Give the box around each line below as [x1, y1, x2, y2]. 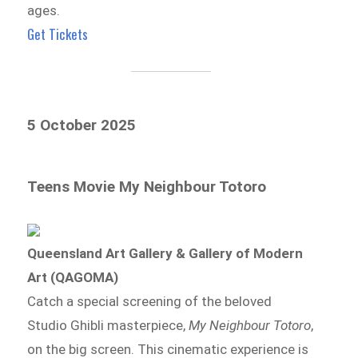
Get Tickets [27, 23, 89, 44]
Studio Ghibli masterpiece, [27, 316, 189, 333]
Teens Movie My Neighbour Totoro [27, 177, 267, 196]
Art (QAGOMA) [27, 268, 119, 285]
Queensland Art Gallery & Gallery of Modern [27, 245, 304, 261]
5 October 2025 [27, 115, 137, 134]
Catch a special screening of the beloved [27, 292, 272, 309]
